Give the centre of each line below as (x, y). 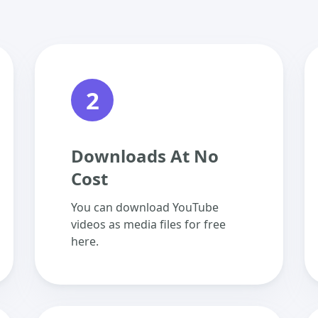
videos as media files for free (148, 224)
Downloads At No (145, 156)
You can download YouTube (145, 207)
